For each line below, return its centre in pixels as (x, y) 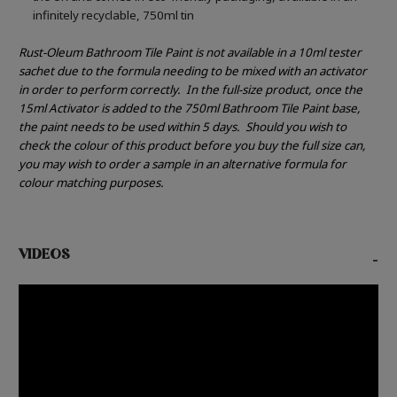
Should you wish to (296, 127)
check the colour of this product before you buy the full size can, (192, 146)
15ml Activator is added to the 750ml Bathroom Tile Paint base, (190, 109)
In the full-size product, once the (274, 90)
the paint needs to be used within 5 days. (132, 127)
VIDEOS (45, 257)
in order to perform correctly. (102, 90)
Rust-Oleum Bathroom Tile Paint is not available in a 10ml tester (190, 53)
